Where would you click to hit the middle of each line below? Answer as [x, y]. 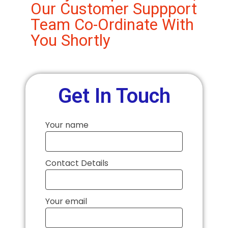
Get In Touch [114, 96]
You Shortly [70, 41]
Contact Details [77, 163]
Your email [66, 202]
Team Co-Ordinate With [112, 25]
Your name [67, 125]
